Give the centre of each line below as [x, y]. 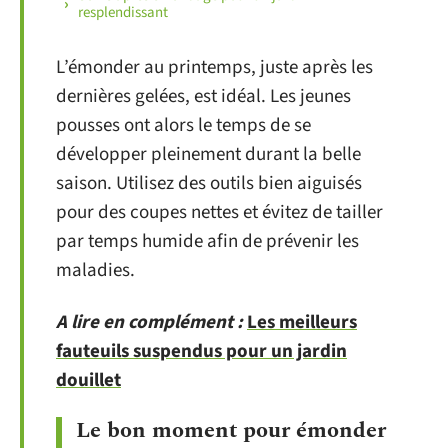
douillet [88, 380]
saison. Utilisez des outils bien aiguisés [209, 183]
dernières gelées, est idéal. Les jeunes [203, 96]
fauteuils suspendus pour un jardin [201, 351]
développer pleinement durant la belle [208, 154]
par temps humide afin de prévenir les [207, 241]
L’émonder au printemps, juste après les [214, 67]
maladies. [95, 270]
